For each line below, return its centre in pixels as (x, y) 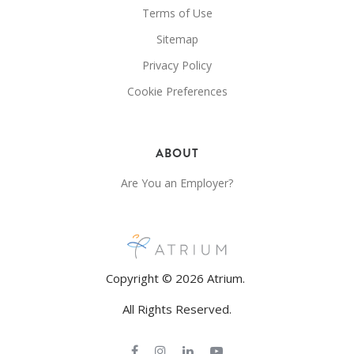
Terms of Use (177, 13)
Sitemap (177, 40)
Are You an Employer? (177, 183)
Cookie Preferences (177, 92)
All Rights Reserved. (177, 309)
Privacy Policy (177, 66)
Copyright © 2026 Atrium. (177, 278)
